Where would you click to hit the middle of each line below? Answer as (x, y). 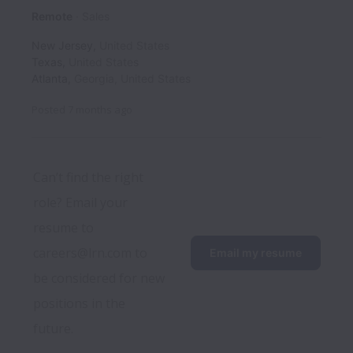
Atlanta (50, 79)
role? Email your (80, 203)
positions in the (79, 304)
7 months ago (100, 110)
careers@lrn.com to (90, 253)
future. (53, 329)
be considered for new (99, 279)
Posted (48, 110)
